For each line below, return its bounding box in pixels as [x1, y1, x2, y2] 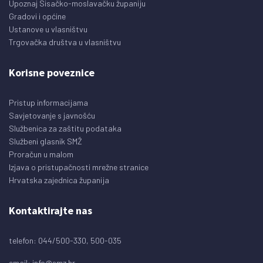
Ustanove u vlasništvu [9, 24, 87, 34]
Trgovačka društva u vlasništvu [9, 37, 121, 47]
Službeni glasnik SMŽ [9, 136, 82, 146]
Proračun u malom [9, 149, 73, 159]
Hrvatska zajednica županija [9, 175, 109, 185]
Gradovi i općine [9, 11, 66, 21]
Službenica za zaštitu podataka [9, 123, 122, 133]
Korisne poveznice [9, 66, 95, 79]
